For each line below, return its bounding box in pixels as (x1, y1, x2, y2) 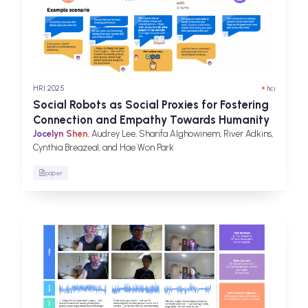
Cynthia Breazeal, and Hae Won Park (33, 142, 174, 153)
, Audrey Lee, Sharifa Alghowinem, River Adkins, (88, 128, 273, 139)
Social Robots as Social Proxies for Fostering (33, 97, 269, 111)
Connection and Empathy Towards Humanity (33, 112, 269, 126)
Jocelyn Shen (33, 128, 88, 139)
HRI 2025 (33, 82, 65, 93)
